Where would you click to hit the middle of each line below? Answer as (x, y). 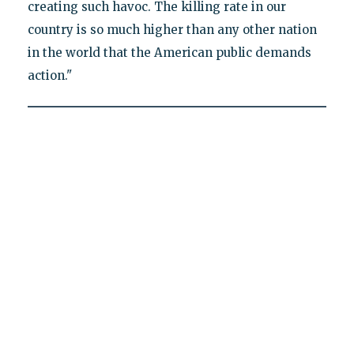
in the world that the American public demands (169, 52)
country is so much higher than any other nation (172, 29)
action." (49, 75)
